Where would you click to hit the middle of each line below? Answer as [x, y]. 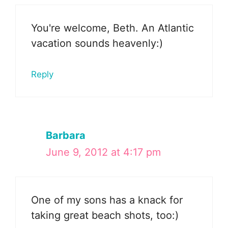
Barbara [66, 135]
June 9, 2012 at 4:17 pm [103, 152]
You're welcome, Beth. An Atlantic [112, 28]
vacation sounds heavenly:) [97, 43]
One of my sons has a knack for [107, 200]
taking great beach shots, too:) [105, 215]
